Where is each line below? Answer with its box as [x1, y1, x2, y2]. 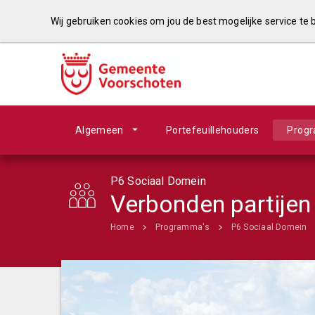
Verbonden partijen [110, 190, 311, 218]
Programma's [155, 222, 210, 232]
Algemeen [75, 124, 124, 136]
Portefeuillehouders [165, 124, 259, 136]
